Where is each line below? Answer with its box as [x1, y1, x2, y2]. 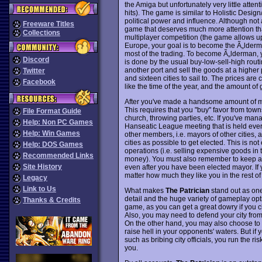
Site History [23, 163, 62, 171]
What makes [124, 186, 166, 195]
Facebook [23, 78, 56, 86]
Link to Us [23, 185, 56, 193]
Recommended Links [23, 151, 94, 160]
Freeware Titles [23, 20, 74, 28]
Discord [23, 56, 49, 64]
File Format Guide [23, 107, 81, 115]
